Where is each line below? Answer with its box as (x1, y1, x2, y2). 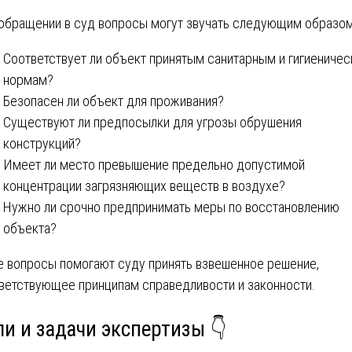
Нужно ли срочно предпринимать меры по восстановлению (3, 199, 339, 216)
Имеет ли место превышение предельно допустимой (3, 156, 305, 174)
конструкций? (3, 135, 81, 152)
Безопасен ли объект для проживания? (3, 93, 224, 110)
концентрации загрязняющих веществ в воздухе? (3, 178, 285, 195)
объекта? (3, 220, 57, 237)
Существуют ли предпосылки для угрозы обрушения (3, 114, 302, 131)
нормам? (3, 71, 53, 89)
